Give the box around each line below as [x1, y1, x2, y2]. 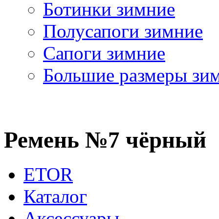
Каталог [23, 186, 87, 207]
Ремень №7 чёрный [4, 127, 206, 153]
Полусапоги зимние [43, 21, 203, 42]
